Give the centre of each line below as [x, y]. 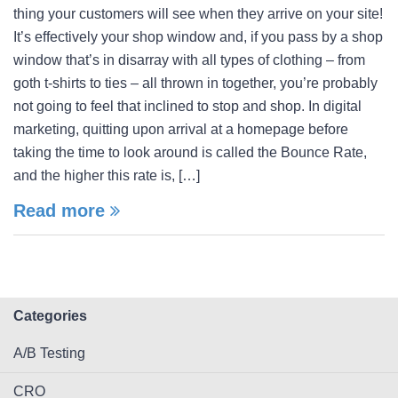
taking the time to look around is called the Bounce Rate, [190, 152]
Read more [62, 211]
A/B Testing [49, 353]
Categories [50, 316]
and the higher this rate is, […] [107, 175]
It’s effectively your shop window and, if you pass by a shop [198, 37]
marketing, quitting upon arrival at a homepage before [181, 129]
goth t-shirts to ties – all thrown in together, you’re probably [195, 83]
